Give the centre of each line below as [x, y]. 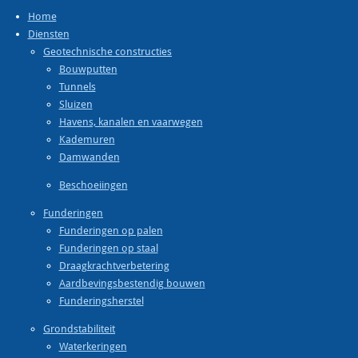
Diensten [48, 34]
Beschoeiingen [93, 185]
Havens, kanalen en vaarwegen [131, 122]
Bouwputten [88, 70]
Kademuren [87, 140]
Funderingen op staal [108, 249]
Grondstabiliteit [79, 329]
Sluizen [76, 105]
